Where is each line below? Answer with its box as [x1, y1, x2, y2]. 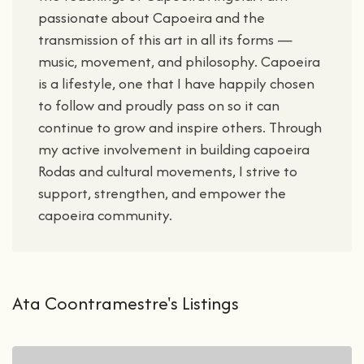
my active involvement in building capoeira [38, 139, 310, 159]
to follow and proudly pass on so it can [38, 95, 279, 115]
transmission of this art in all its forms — [38, 29, 292, 50]
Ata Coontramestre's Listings [12, 290, 239, 316]
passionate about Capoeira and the [38, 7, 265, 28]
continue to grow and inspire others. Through [38, 117, 322, 137]
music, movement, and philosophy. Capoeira [38, 51, 320, 71]
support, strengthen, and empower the [38, 183, 286, 203]
